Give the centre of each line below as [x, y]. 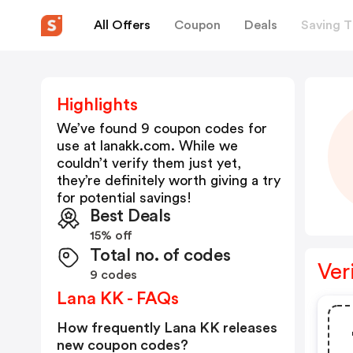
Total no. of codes [160, 255]
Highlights [97, 105]
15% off [111, 236]
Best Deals [130, 216]
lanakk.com [136, 146]
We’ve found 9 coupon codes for [162, 128]
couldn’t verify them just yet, [149, 163]
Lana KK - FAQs [118, 299]
